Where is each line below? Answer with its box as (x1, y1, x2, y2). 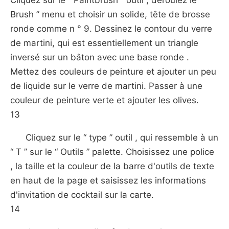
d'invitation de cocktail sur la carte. (10, 190, 154, 200)
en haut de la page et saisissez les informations (10, 175, 206, 186)
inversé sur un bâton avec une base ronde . (10, 52, 189, 62)
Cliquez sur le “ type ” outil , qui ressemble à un (26, 132, 218, 143)
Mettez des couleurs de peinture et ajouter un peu (10, 66, 216, 77)
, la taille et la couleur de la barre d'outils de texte (10, 161, 214, 171)
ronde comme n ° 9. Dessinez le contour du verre (10, 24, 212, 34)
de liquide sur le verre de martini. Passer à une (10, 81, 202, 91)
